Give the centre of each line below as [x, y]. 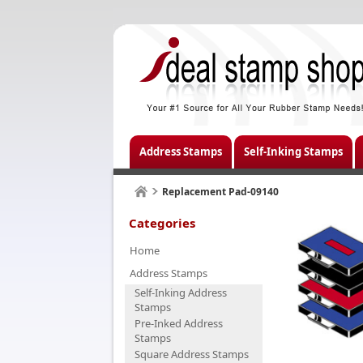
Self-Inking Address [181, 293]
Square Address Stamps [192, 354]
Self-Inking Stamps [293, 152]
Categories [162, 223]
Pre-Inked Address [179, 323]
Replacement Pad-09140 [220, 192]
